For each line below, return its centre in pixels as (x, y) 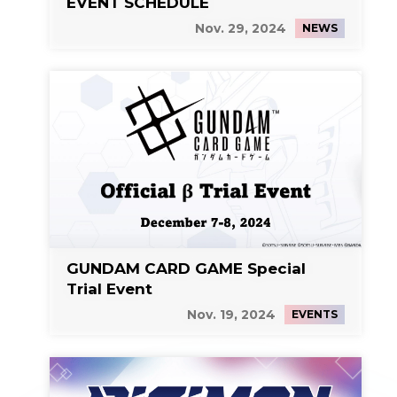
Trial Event (109, 289)
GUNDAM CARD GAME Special (186, 269)
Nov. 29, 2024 (241, 28)
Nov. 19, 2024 (231, 314)
